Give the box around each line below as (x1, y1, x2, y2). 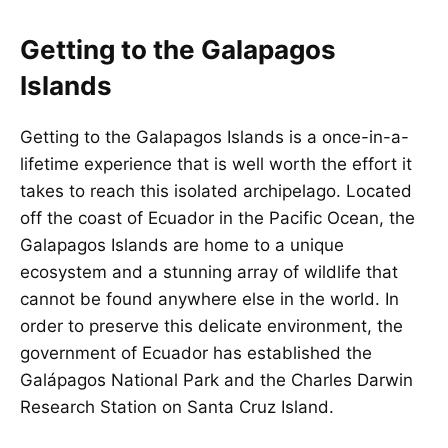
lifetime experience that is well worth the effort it (20, 153, 412, 174)
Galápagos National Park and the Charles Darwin (20, 369, 413, 390)
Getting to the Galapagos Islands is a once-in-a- (20, 126, 409, 147)
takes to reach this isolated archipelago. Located (20, 180, 412, 201)
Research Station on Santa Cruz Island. (20, 396, 334, 417)
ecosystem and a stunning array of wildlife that (20, 261, 398, 282)
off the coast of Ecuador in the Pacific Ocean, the (20, 207, 415, 228)
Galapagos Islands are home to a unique (20, 234, 344, 255)
